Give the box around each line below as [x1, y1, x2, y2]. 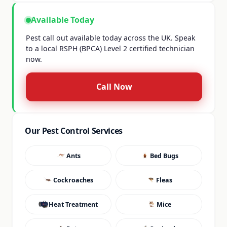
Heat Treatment [49, 200, 98, 209]
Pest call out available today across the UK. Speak [26, 33, 196, 43]
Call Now [96, 81, 132, 92]
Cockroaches [53, 175, 93, 184]
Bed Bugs [149, 151, 178, 160]
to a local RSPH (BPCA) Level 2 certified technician [26, 44, 195, 53]
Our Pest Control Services [25, 125, 123, 136]
